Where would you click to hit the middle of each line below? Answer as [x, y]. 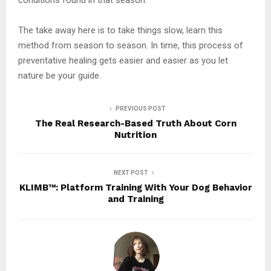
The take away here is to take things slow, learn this [120, 30]
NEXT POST [131, 172]
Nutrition [135, 135]
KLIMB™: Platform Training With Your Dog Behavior [135, 187]
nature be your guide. [60, 75]
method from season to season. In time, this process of [131, 45]
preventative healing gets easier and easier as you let [123, 60]
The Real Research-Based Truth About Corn [135, 123]
